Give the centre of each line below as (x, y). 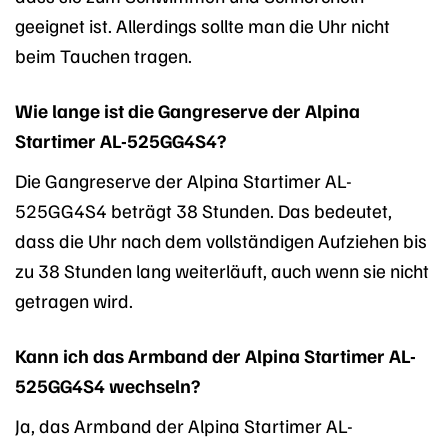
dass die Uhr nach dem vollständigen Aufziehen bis (221, 240)
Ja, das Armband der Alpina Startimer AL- (184, 424)
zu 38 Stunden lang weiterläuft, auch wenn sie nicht (222, 270)
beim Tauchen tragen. (103, 55)
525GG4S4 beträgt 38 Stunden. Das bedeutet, (203, 210)
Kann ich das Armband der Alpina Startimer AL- (215, 354)
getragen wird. (74, 300)
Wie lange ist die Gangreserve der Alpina (187, 110)
